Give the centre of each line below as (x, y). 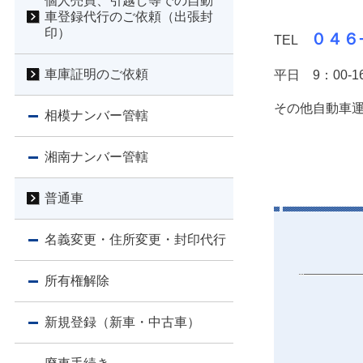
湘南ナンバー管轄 (96, 157)
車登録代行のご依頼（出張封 (129, 17)
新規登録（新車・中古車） (122, 322)
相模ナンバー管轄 (96, 116)
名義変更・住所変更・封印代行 (135, 240)
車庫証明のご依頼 (96, 75)
